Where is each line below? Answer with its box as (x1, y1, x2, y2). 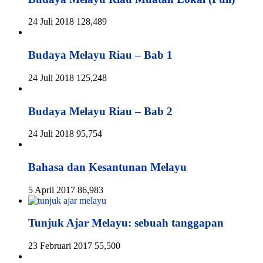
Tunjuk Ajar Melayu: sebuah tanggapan (28, 217, 224, 230)
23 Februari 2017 (28, 241, 92, 251)
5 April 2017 (28, 184, 75, 195)
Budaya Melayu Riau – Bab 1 (28, 49, 173, 62)
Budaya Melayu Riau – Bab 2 (28, 104, 173, 117)
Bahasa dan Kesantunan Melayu (28, 160, 187, 173)
